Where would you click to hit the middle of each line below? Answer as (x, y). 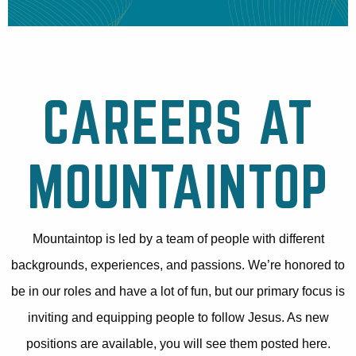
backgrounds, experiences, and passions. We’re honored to (178, 265)
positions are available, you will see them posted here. (178, 344)
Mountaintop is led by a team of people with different (178, 239)
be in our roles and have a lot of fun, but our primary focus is (178, 292)
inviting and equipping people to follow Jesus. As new (178, 318)
